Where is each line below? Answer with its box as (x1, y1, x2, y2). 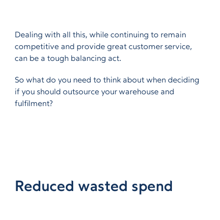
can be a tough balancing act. (15, 55, 121, 63)
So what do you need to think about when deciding (15, 77, 199, 84)
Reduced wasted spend (15, 180, 173, 195)
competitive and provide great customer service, (15, 43, 192, 51)
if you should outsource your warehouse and (15, 88, 174, 96)
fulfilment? (15, 100, 53, 108)
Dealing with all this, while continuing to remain (15, 31, 186, 39)
